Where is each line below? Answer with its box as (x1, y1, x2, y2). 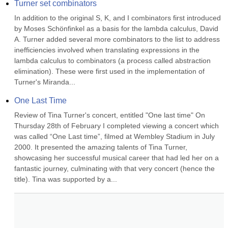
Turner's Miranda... (14, 78, 75, 86)
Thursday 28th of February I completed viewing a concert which (14, 122, 219, 130)
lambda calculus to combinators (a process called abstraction (14, 56, 211, 65)
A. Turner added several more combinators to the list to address (14, 35, 220, 43)
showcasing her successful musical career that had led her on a (14, 154, 219, 162)
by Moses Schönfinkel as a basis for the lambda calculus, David (14, 24, 218, 33)
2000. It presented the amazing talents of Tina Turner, (14, 143, 187, 151)
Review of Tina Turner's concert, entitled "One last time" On (14, 111, 205, 119)
